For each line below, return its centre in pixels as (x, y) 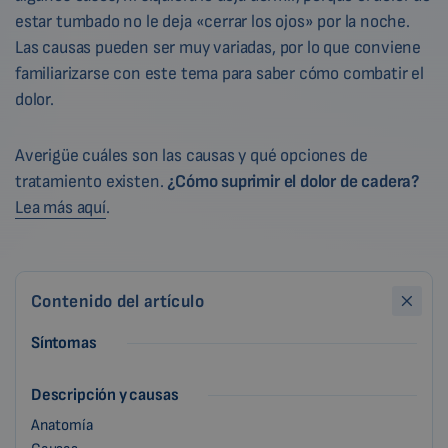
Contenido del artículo (117, 301)
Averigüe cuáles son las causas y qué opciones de (191, 155)
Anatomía (62, 425)
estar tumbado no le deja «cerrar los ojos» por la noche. (212, 21)
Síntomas (64, 343)
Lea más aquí (60, 207)
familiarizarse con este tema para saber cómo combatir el (219, 73)
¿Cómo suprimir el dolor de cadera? (293, 181)
